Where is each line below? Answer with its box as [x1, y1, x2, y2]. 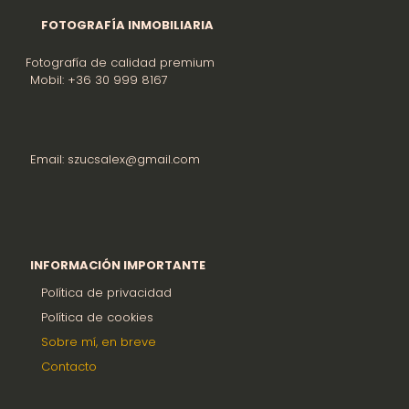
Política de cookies [41, 308, 153, 326]
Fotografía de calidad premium [26, 53, 215, 71]
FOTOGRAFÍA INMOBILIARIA [41, 16, 214, 34]
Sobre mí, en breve [41, 332, 156, 351]
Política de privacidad [41, 283, 172, 301]
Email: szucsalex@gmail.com [30, 150, 200, 168]
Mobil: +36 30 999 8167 [30, 70, 168, 89]
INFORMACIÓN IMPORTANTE [30, 256, 205, 274]
